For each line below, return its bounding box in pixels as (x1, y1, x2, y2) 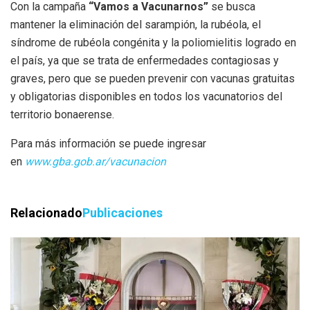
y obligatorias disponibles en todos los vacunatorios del (10, 89, 282, 103)
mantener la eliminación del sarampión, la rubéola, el (10, 17, 261, 31)
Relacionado (10, 205, 82, 220)
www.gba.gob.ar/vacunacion (25, 154, 166, 168)
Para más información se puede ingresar (10, 136, 206, 150)
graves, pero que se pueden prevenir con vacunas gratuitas (10, 71, 295, 85)
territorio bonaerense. (10, 107, 114, 121)
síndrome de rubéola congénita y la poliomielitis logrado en (10, 35, 296, 49)
